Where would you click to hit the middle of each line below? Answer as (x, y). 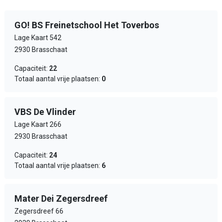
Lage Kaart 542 (38, 38)
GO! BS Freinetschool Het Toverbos (87, 25)
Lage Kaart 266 (38, 124)
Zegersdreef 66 (39, 211)
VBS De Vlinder (45, 112)
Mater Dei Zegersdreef (61, 198)
